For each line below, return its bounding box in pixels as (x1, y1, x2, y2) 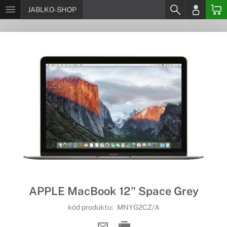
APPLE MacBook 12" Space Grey (28, 184, 199, 198)
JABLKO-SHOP (28, 6, 77, 14)
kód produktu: (67, 203, 115, 211)
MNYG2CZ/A (117, 203, 160, 211)
